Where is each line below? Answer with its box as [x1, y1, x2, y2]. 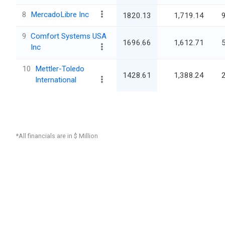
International [35, 75, 76, 85]
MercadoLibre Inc [31, 10, 89, 20]
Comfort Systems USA [31, 32, 106, 41]
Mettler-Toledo [35, 64, 84, 74]
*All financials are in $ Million [16, 132, 98, 140]
